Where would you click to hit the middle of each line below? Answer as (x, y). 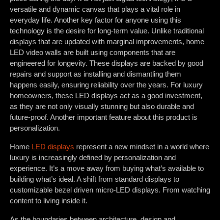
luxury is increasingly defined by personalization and (93, 158)
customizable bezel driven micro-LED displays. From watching (110, 190)
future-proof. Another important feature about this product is (104, 117)
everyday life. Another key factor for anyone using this (96, 20)
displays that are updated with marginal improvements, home (107, 42)
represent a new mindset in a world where (142, 147)
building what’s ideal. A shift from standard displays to (95, 179)
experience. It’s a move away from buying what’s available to (107, 168)
